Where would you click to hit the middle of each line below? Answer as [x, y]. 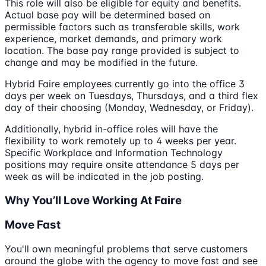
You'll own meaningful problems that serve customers [126, 248]
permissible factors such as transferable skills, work [122, 26]
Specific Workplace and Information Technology [114, 152]
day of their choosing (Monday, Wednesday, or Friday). [129, 107]
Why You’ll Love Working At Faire [93, 200]
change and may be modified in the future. [101, 62]
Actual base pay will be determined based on [107, 15]
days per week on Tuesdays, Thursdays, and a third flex [132, 95]
